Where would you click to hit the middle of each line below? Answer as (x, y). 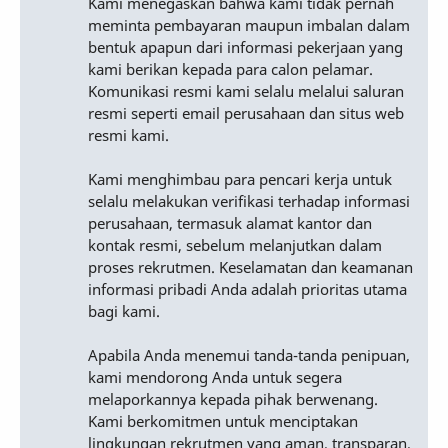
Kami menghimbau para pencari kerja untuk (240, 179)
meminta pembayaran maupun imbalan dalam (249, 25)
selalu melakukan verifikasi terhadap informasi (249, 201)
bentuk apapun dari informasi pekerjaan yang (245, 47)
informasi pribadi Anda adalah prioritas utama (247, 289)
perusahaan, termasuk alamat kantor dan (230, 223)
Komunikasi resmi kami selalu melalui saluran (246, 91)
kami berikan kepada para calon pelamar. (230, 69)
